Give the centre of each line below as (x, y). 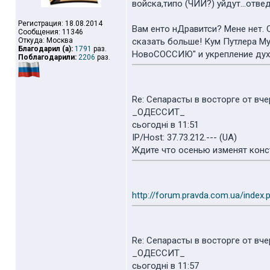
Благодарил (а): (46, 49)
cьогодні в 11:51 (165, 125)
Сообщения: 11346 (51, 32)
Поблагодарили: (47, 57)
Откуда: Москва (46, 40)
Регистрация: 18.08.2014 (60, 24)
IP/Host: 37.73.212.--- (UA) (184, 137)
